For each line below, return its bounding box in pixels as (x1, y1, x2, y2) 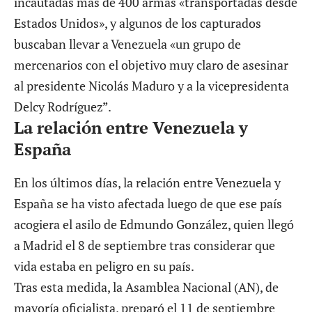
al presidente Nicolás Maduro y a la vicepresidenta (14, 77, 289, 95)
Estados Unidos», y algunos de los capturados (14, 15, 261, 32)
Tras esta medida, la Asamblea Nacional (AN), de (14, 278, 279, 295)
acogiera (14, 215, 63, 233)
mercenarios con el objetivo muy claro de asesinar (14, 56, 288, 74)
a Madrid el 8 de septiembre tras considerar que (14, 236, 275, 253)
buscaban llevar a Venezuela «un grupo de (14, 36, 241, 53)
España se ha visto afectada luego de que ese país (14, 194, 282, 212)
